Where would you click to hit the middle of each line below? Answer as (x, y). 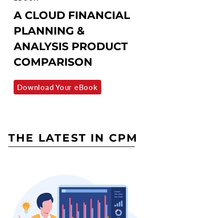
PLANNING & (49, 31)
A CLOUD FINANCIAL (72, 15)
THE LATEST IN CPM (73, 138)
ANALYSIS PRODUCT (71, 46)
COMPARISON (53, 62)
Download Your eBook (57, 87)
